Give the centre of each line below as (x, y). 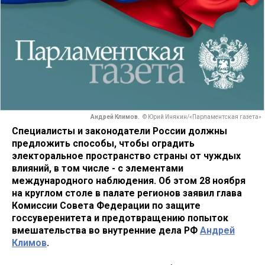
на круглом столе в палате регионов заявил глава (127, 193)
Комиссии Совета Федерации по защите (106, 205)
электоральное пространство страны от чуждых (126, 156)
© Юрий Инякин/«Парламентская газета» (202, 117)
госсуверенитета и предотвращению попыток (120, 218)
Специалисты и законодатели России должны (119, 131)
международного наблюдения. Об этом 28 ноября (129, 180)
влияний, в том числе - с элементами (98, 168)
